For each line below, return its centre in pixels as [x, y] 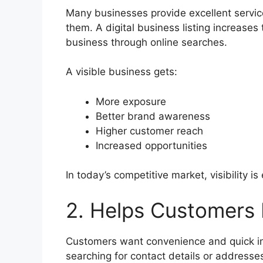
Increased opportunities [151, 145]
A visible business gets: [122, 72]
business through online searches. [146, 42]
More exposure [131, 101]
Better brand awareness [153, 116]
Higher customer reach [149, 131]
